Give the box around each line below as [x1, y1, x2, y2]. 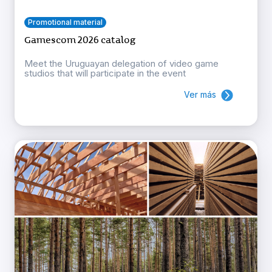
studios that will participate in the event [24, 67, 186, 80]
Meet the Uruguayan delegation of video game [24, 58, 219, 70]
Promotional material [28, 18, 103, 27]
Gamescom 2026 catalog [24, 34, 135, 47]
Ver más [184, 89, 216, 100]
